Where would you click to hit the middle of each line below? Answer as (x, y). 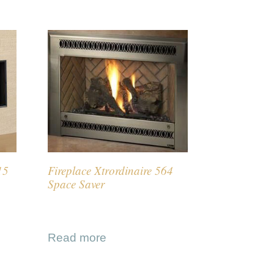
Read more (77, 237)
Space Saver (76, 184)
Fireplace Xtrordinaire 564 (111, 171)
